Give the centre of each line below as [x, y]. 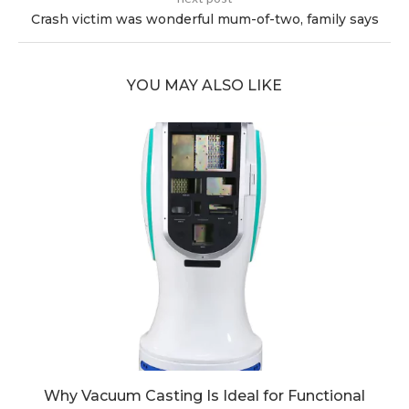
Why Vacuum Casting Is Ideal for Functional [204, 396]
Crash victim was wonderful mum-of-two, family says [204, 20]
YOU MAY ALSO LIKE [204, 86]
